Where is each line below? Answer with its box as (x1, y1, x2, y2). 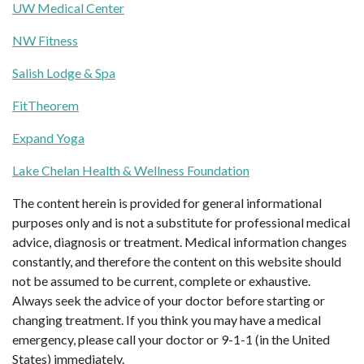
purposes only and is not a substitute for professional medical (12, 214, 350, 231)
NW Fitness (12, 32, 78, 49)
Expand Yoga (12, 130, 84, 146)
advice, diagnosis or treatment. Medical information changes (12, 234, 347, 250)
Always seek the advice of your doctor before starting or (12, 292, 325, 309)
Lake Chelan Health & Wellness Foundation (12, 162, 249, 179)
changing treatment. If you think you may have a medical (12, 312, 321, 328)
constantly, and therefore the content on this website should (12, 253, 341, 270)
